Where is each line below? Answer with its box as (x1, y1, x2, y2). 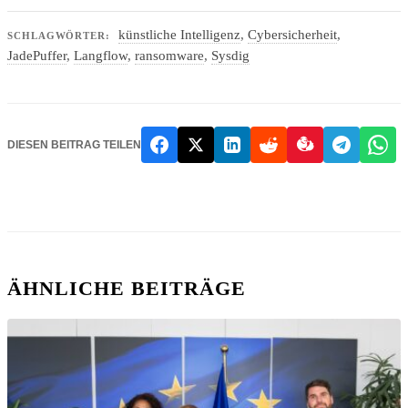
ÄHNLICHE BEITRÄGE (7, 276, 246, 300)
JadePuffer (7, 48, 66, 64)
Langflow (74, 48, 127, 64)
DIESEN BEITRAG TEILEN (7, 138, 141, 152)
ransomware (135, 48, 204, 64)
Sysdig (211, 48, 250, 64)
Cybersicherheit (247, 27, 337, 43)
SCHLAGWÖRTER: (7, 30, 110, 42)
